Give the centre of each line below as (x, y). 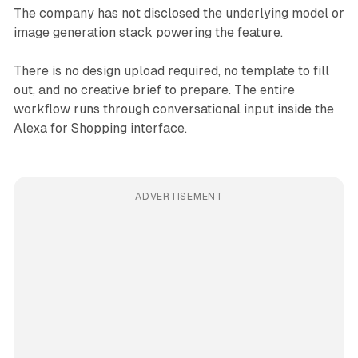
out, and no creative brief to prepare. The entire (154, 90)
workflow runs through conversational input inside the (173, 109)
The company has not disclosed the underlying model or (179, 14)
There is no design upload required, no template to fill (171, 71)
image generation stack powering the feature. (148, 33)
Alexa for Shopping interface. (100, 129)
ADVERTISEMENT (179, 197)
